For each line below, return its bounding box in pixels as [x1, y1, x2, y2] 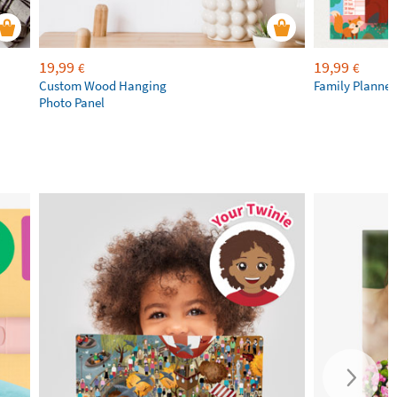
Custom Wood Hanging [39, 77, 167, 94]
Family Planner [314, 77, 395, 94]
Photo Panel [39, 94, 105, 111]
